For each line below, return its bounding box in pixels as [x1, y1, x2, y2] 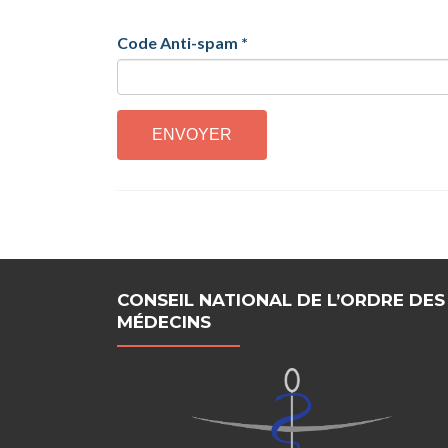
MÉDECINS [117, 311, 211, 332]
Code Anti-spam [117, 33, 238, 52]
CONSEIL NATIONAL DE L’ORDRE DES [117, 289, 445, 310]
